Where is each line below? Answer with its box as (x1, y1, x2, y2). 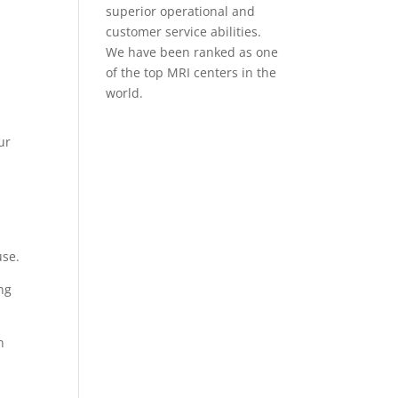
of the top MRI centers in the (106, 64, 277, 81)
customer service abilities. (106, 23, 262, 40)
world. (106, 84, 144, 101)
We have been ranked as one (106, 44, 279, 60)
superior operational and (106, 3, 256, 20)
